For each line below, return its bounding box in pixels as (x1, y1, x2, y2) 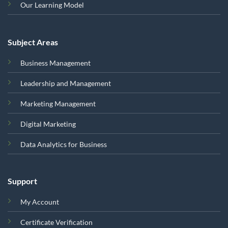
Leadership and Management (20, 78, 111, 88)
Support (7, 176, 37, 186)
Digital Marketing (20, 119, 76, 128)
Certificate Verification (20, 218, 93, 227)
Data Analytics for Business (20, 139, 107, 149)
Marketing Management (20, 99, 96, 108)
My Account (20, 197, 59, 207)
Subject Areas (7, 37, 58, 47)
